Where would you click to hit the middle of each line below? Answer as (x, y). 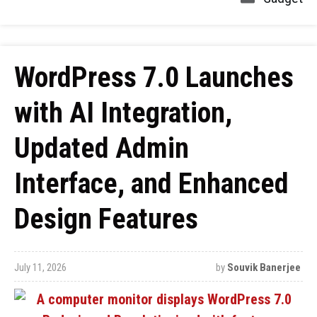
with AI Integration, (123, 113)
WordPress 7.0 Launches (154, 77)
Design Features (106, 219)
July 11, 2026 (40, 267)
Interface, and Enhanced (151, 184)
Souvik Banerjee (264, 267)
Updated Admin (102, 148)
